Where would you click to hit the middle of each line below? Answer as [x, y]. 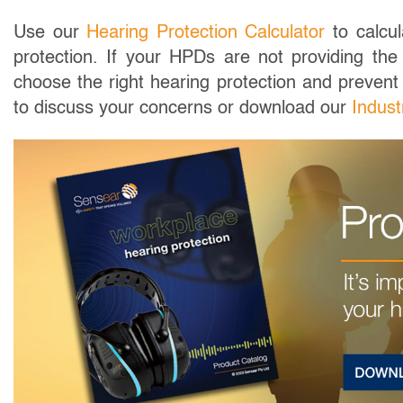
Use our [50, 33]
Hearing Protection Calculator [206, 33]
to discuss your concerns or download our [183, 108]
